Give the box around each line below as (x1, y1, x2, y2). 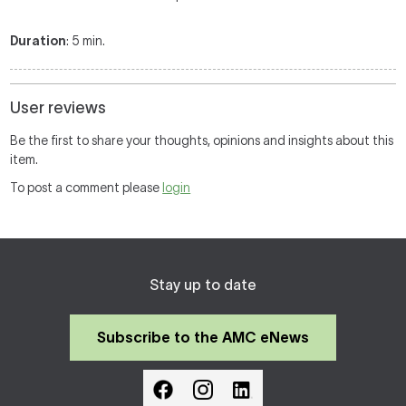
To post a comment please (10, 180, 163, 196)
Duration (10, 34, 67, 49)
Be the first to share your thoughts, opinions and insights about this (10, 133, 394, 149)
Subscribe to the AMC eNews (97, 329, 309, 346)
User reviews (10, 99, 107, 118)
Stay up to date (150, 276, 256, 294)
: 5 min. (66, 34, 106, 49)
